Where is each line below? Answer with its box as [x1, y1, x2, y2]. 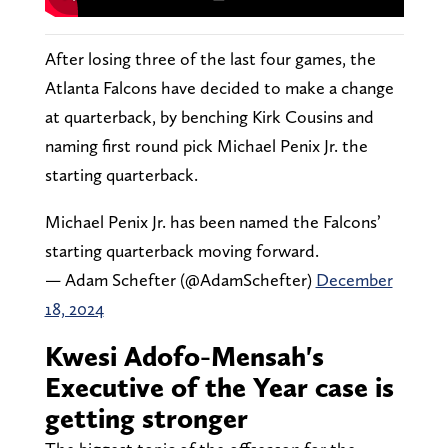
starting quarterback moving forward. [44, 240, 319, 262]
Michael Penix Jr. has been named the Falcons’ [44, 211, 381, 233]
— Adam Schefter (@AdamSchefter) [44, 269, 316, 291]
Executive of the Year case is [44, 370, 394, 405]
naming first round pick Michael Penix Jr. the [44, 135, 368, 157]
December [315, 269, 393, 291]
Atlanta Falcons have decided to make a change [44, 77, 394, 99]
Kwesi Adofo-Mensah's [44, 339, 324, 374]
